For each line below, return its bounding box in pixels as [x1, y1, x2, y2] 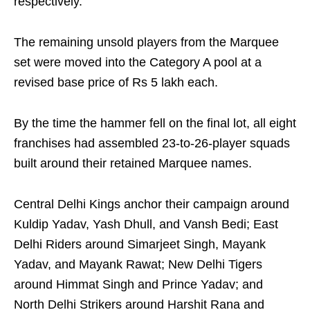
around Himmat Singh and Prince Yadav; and [14, 277, 263, 292]
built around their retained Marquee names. [14, 156, 252, 171]
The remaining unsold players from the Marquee [14, 35, 279, 50]
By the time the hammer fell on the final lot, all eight [14, 116, 296, 131]
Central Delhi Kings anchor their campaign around [14, 197, 289, 212]
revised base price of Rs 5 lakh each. [14, 75, 218, 90]
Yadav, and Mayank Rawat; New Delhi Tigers [14, 257, 262, 272]
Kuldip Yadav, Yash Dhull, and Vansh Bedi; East [14, 217, 278, 232]
